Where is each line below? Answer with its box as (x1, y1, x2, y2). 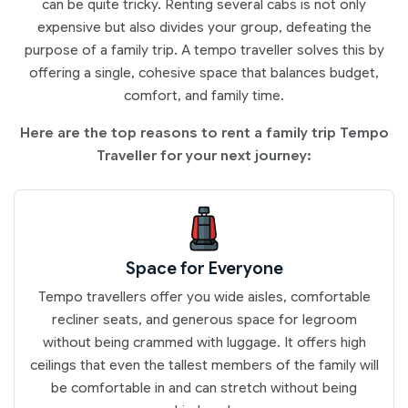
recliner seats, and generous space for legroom (51, 311, 357, 328)
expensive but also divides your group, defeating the (36, 18, 372, 36)
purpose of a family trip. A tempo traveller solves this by (24, 41, 384, 58)
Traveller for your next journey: (97, 147, 311, 164)
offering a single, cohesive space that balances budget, (29, 64, 379, 81)
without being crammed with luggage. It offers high (42, 333, 366, 351)
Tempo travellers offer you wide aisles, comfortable (37, 288, 371, 305)
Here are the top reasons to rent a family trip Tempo (19, 124, 389, 141)
